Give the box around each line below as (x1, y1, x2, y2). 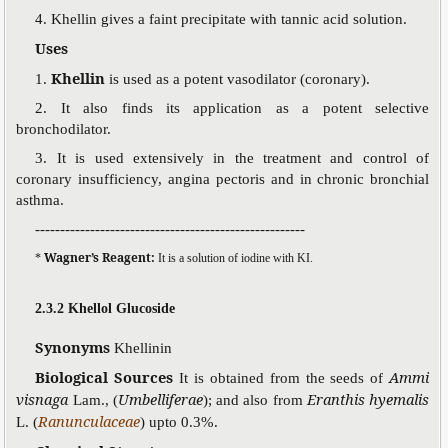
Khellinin (114, 339, 173, 356)
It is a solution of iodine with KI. (158, 250, 314, 265)
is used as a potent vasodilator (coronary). (109, 70, 371, 87)
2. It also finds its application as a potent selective (35, 99, 430, 116)
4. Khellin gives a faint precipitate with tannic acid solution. (35, 10, 408, 27)
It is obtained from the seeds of (179, 369, 390, 386)
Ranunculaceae (38, 410, 141, 431)
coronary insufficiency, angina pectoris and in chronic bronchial (16, 170, 430, 187)
